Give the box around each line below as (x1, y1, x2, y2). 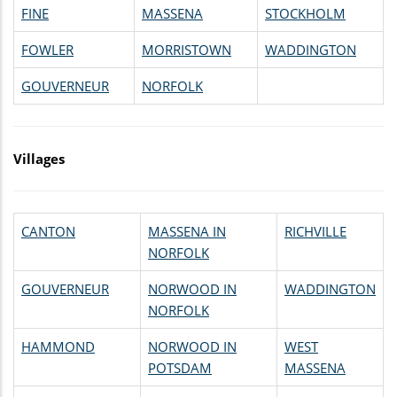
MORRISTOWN (142, 40, 231, 58)
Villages (13, 149, 65, 167)
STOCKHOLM (265, 4, 346, 22)
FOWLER (21, 40, 74, 58)
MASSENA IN (148, 222, 226, 240)
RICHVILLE (284, 222, 346, 240)
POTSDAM (148, 358, 212, 377)
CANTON (21, 222, 75, 240)
